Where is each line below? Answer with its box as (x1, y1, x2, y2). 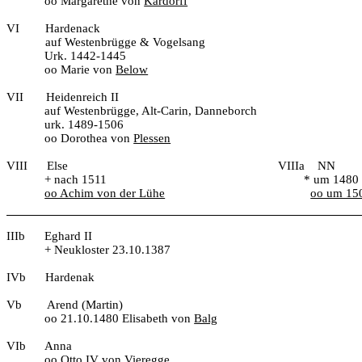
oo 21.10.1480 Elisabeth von (44, 312, 195, 326)
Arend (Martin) (47, 298, 123, 312)
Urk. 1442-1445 (44, 49, 127, 62)
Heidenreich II (46, 90, 119, 103)
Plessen (133, 132, 171, 145)
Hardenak (45, 271, 98, 284)
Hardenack (45, 22, 100, 35)
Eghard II (44, 229, 92, 243)
